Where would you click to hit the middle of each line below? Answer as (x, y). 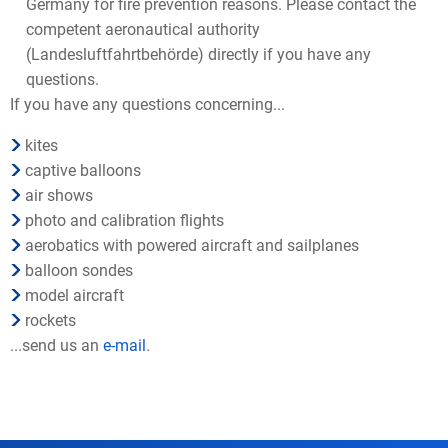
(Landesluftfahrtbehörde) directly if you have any (198, 54)
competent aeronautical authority (143, 29)
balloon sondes (79, 270)
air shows (59, 195)
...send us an (56, 345)
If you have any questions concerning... (147, 104)
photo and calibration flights (125, 220)
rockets (51, 320)
